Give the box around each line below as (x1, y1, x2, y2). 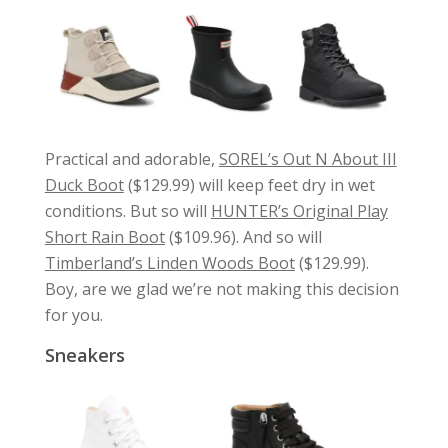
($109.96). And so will (164, 225, 322, 248)
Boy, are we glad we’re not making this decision (44, 277, 399, 300)
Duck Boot (44, 173, 124, 196)
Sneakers (44, 342, 125, 367)
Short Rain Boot (44, 225, 165, 248)
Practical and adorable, (44, 147, 219, 170)
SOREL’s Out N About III (218, 147, 397, 170)
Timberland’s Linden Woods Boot (44, 251, 295, 274)
